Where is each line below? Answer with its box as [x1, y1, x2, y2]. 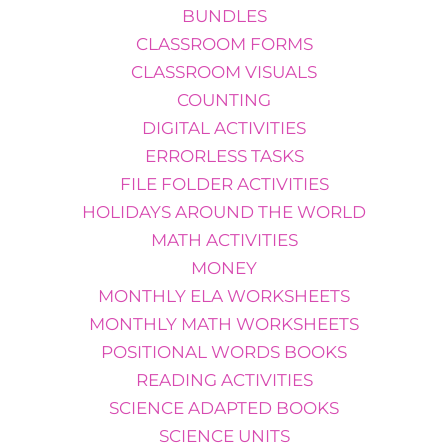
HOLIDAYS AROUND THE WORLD [82, 201, 366, 222]
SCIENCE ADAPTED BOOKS [109, 397, 339, 418]
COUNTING [177, 89, 271, 110]
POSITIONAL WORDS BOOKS [101, 341, 347, 362]
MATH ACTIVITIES [150, 229, 298, 250]
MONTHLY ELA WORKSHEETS [98, 285, 350, 306]
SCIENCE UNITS [158, 425, 290, 446]
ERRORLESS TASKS [144, 145, 304, 166]
